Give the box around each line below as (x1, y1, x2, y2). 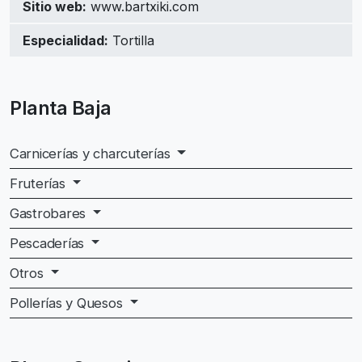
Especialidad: (23, 32, 108, 48)
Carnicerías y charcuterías (10, 145, 175, 162)
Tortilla (108, 32, 154, 48)
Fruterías (10, 175, 69, 192)
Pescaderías (10, 234, 88, 251)
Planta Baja (10, 95, 112, 120)
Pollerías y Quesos (10, 294, 127, 311)
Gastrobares (10, 204, 90, 221)
